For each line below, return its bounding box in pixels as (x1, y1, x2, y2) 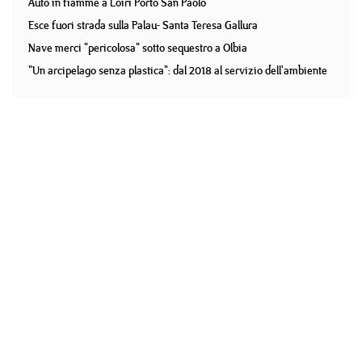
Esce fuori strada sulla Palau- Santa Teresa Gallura (28, 17, 258, 33)
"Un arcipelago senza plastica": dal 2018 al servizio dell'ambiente (28, 62, 327, 78)
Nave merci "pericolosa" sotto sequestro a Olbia (28, 40, 247, 56)
